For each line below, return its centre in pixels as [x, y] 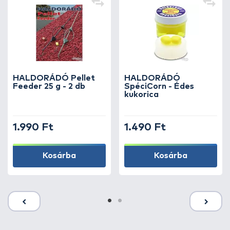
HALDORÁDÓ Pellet [54, 78]
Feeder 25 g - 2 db [49, 86]
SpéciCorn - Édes [159, 86]
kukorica [141, 94]
